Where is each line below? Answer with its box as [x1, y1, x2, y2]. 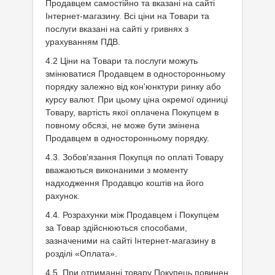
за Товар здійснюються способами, [45, 223, 187, 233]
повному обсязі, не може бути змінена [45, 120, 199, 130]
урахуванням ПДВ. [45, 37, 120, 47]
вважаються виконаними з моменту [45, 165, 188, 175]
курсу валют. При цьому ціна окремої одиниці [45, 95, 228, 104]
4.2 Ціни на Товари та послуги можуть [45, 56, 198, 66]
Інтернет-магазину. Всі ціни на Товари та [45, 11, 209, 21]
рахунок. [45, 191, 80, 201]
